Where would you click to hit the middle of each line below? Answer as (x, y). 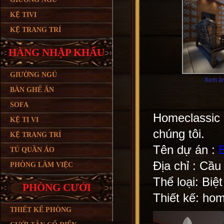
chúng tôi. (179, 134)
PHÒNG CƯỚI (56, 187)
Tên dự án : (186, 150)
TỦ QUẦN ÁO (32, 150)
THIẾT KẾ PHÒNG (41, 210)
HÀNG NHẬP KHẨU (56, 52)
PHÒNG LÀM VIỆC (41, 165)
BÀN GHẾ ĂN (32, 90)
